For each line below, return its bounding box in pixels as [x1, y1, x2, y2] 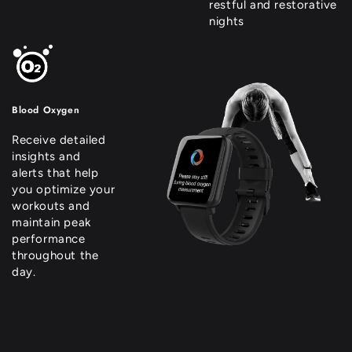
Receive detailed [12, 133, 106, 147]
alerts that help [12, 166, 99, 180]
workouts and [12, 199, 90, 213]
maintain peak [12, 215, 91, 229]
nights [209, 13, 244, 28]
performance [12, 232, 86, 246]
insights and [12, 149, 81, 163]
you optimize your [12, 182, 115, 196]
